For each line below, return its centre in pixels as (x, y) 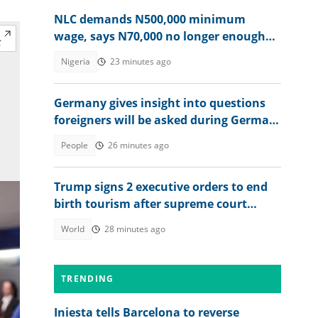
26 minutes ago (138, 145)
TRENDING (88, 279)
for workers (87, 53)
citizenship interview (113, 137)
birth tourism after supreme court (150, 204)
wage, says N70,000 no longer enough (160, 36)
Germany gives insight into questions (160, 103)
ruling (71, 221)
